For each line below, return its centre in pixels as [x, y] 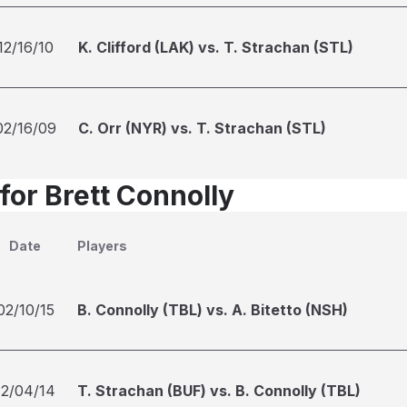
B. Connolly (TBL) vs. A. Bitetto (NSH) [213, 310]
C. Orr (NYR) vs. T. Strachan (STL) [202, 128]
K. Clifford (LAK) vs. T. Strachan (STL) [216, 47]
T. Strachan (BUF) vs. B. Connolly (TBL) [219, 391]
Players [102, 246]
